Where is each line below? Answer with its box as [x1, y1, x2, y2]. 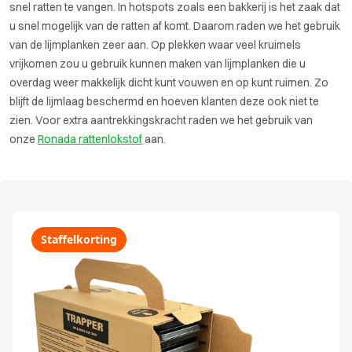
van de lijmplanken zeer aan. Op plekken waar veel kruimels [9, 38, 301, 52]
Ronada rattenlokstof [38, 132, 142, 146]
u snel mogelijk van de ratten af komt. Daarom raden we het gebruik [9, 19, 340, 33]
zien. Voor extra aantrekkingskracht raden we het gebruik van [9, 113, 313, 127]
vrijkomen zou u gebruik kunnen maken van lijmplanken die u [9, 57, 306, 71]
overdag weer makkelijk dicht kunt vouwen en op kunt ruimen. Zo [9, 75, 328, 90]
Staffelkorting [41, 232, 117, 247]
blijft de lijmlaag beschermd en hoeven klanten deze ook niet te [9, 94, 319, 108]
